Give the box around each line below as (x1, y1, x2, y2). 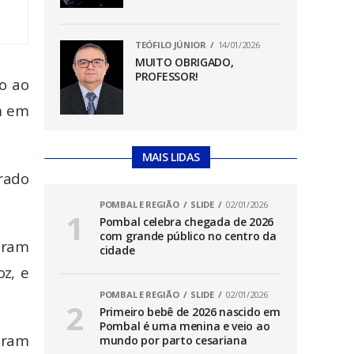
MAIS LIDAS (141, 149, 200, 165)
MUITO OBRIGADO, (135, 54, 234, 70)
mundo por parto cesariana (100, 333, 247, 348)
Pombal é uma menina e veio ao (100, 318, 270, 334)
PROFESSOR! (135, 68, 198, 84)
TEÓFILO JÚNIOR (135, 38, 206, 51)
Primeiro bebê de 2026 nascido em (100, 304, 281, 320)
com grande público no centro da (100, 228, 277, 244)
